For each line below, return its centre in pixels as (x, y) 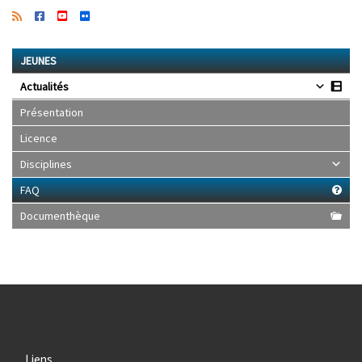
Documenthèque (60, 216)
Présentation (52, 113)
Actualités (44, 87)
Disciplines (46, 164)
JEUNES (38, 61)
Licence (39, 139)
